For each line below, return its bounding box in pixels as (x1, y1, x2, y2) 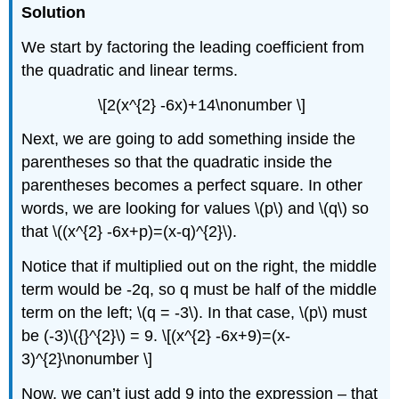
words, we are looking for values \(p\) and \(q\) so (21, 199, 370, 218)
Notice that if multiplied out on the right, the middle (21, 257, 378, 276)
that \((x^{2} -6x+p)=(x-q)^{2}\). (21, 223, 238, 241)
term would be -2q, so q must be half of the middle (21, 281, 378, 299)
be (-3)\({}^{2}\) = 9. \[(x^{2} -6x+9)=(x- (21, 327, 291, 346)
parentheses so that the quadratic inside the (21, 153, 333, 172)
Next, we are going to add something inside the (21, 130, 356, 149)
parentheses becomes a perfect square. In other (21, 176, 363, 195)
